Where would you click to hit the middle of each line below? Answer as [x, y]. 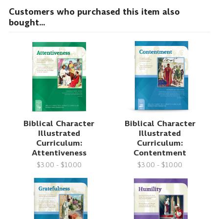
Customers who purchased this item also [94, 11]
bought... [27, 22]
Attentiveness [59, 153]
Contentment [160, 153]
